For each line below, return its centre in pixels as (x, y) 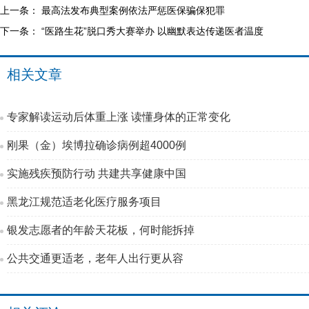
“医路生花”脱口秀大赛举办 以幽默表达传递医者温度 (152, 31)
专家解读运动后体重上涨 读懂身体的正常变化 (119, 117)
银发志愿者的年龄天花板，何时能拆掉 (101, 230)
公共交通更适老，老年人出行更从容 (95, 258)
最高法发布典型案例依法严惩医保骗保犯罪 (133, 10)
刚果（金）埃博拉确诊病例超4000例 (97, 145)
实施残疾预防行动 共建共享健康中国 (97, 173)
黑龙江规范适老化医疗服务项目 (84, 202)
